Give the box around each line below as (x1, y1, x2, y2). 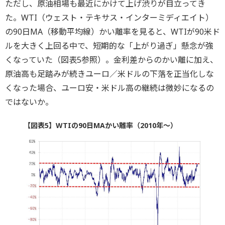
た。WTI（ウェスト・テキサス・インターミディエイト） (5, 12, 213, 23)
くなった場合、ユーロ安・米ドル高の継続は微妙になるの (5, 82, 214, 93)
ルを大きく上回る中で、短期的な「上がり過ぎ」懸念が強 (5, 40, 213, 51)
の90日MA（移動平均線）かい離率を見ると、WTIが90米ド (5, 26, 220, 37)
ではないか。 (5, 96, 53, 107)
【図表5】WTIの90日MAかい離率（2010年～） (23, 120, 177, 130)
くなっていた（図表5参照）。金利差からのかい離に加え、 (5, 54, 218, 65)
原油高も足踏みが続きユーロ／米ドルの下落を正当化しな (5, 68, 214, 79)
